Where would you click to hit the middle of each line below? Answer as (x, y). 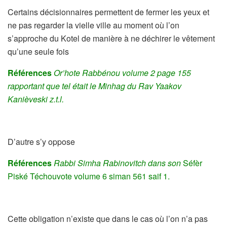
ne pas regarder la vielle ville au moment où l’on (93, 25)
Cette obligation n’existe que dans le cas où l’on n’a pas (108, 218)
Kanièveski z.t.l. (36, 99)
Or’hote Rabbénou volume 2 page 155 (122, 72)
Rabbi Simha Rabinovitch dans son (117, 163)
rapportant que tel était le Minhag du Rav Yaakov (94, 86)
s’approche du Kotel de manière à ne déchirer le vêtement (111, 38)
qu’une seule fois (38, 51)
